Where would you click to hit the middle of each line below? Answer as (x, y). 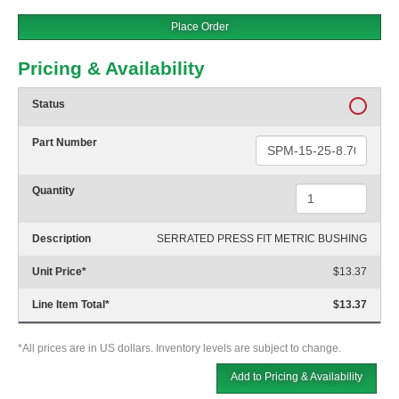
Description (61, 239)
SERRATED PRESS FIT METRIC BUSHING (262, 239)
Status (49, 105)
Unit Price (57, 272)
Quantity (53, 191)
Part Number (65, 143)
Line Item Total (69, 305)
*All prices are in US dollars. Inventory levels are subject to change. (179, 349)
